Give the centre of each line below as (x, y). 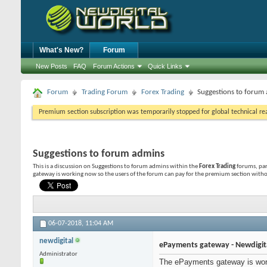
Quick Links (165, 66)
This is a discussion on (62, 167)
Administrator (58, 254)
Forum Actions (114, 66)
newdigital (57, 241)
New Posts (52, 66)
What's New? (61, 50)
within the (184, 167)
